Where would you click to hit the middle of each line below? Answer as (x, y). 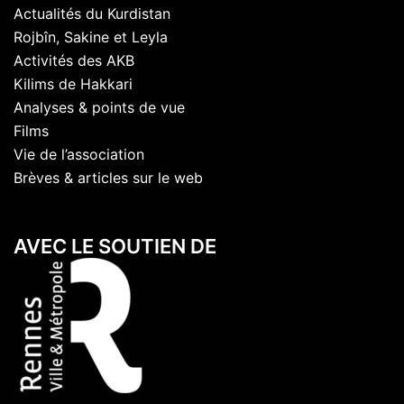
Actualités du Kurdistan (92, 14)
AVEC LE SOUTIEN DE (115, 246)
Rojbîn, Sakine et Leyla (91, 37)
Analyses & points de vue (99, 107)
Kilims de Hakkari (73, 84)
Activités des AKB (74, 60)
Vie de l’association (79, 154)
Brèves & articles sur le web (108, 178)
